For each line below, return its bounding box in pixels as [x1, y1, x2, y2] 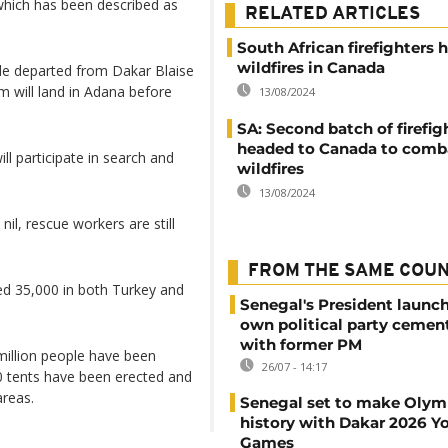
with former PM [240, 335, 362, 354]
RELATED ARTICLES [245, 5, 420, 24]
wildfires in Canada [237, 58, 385, 77]
